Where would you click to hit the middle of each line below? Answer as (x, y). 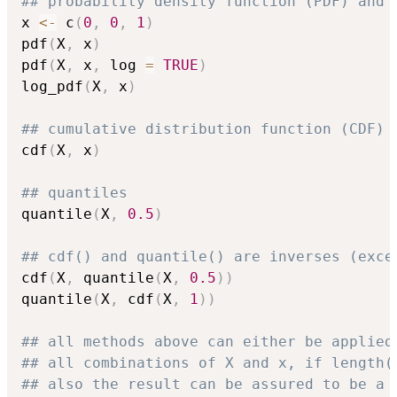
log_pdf (52, 87)
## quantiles (74, 193)
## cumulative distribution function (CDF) (203, 129)
